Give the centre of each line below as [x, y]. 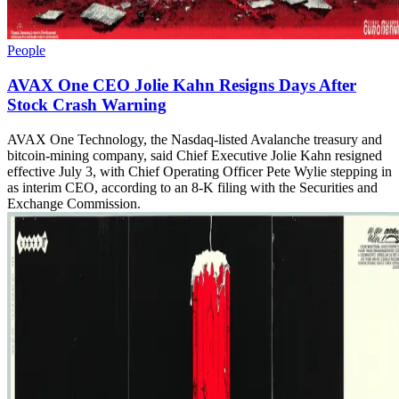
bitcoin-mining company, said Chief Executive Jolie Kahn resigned [195, 155]
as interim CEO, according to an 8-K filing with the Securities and [192, 187]
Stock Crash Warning [87, 105]
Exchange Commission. [74, 203]
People [26, 51]
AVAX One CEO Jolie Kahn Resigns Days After [182, 85]
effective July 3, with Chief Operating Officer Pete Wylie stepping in [199, 171]
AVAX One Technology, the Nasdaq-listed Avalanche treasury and [195, 139]
